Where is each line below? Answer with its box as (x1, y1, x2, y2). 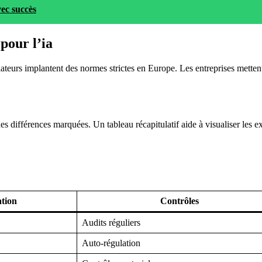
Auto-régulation (82, 237, 140, 248)
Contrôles (160, 195, 199, 206)
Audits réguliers (82, 217, 140, 227)
